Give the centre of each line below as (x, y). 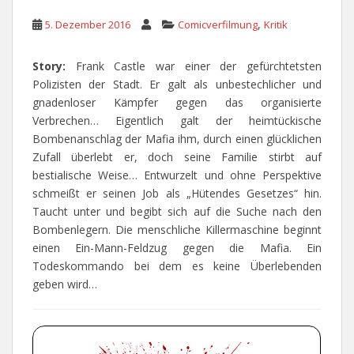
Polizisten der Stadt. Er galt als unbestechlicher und (177, 85)
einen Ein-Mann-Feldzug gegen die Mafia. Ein (177, 248)
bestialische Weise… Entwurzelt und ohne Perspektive (177, 175)
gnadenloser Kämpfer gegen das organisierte (177, 103)
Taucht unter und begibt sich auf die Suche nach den (177, 212)
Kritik (276, 25)
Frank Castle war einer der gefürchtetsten (199, 66)
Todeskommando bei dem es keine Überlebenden (177, 266)
